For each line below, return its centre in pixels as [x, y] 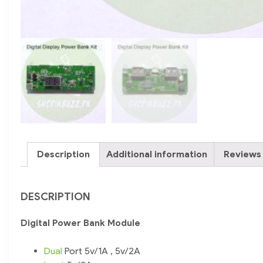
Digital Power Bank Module [80, 223]
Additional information [157, 154]
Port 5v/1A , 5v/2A [101, 251]
